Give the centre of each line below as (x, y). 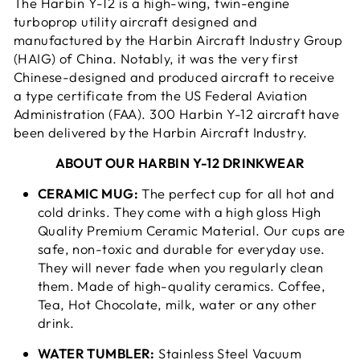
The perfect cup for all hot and (236, 193)
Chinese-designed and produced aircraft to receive (174, 76)
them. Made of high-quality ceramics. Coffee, (182, 285)
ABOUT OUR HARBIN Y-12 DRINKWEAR (180, 162)
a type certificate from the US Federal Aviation (161, 95)
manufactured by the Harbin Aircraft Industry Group (178, 39)
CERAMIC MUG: (88, 193)
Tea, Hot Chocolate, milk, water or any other (178, 304)
